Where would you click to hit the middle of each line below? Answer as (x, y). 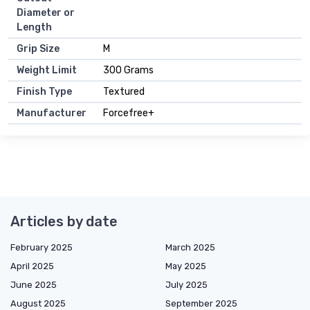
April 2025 (32, 266)
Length (34, 28)
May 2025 (186, 266)
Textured (124, 92)
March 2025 (190, 248)
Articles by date (64, 222)
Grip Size (38, 49)
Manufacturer (52, 113)
